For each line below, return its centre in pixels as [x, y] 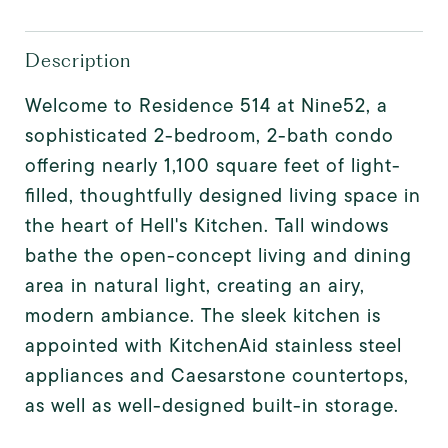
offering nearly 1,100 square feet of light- [213, 165]
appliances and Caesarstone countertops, [217, 375]
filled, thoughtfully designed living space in [223, 195]
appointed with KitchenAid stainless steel [213, 345]
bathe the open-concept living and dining [218, 255]
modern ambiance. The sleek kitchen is [203, 315]
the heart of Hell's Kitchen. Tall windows [207, 225]
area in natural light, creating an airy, [195, 285]
